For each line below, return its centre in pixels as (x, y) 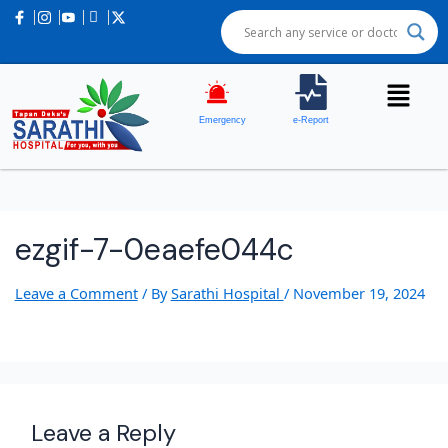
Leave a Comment (76, 293)
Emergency (223, 120)
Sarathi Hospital (227, 293)
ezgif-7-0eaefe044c (154, 250)
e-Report (311, 120)
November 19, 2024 (358, 293)
